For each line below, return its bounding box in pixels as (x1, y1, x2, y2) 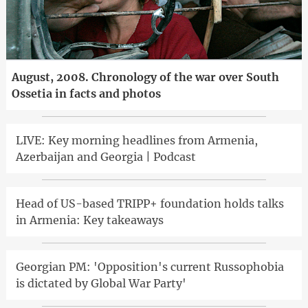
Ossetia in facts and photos (11, 87, 161, 101)
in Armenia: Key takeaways (15, 213, 164, 228)
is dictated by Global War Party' (15, 276, 186, 291)
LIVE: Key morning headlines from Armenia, (15, 133, 258, 148)
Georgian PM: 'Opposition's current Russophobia (15, 260, 284, 274)
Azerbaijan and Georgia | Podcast (15, 150, 196, 164)
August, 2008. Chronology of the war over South (11, 70, 279, 85)
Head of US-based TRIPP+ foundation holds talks (15, 197, 284, 211)
